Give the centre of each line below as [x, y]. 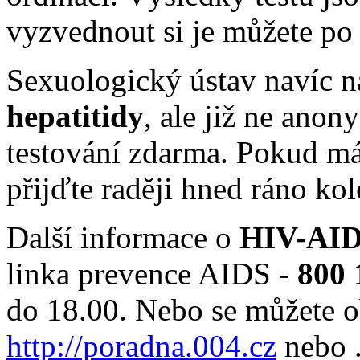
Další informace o [123, 237]
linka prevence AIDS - [152, 273]
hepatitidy [75, 116]
